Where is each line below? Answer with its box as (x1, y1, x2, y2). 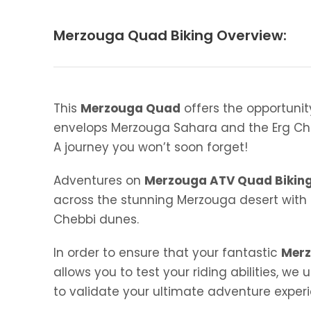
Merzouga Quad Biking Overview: (53, 26, 287, 45)
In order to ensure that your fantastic (53, 244, 281, 261)
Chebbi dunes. (53, 211, 139, 228)
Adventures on (53, 172, 144, 189)
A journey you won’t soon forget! (53, 139, 248, 155)
